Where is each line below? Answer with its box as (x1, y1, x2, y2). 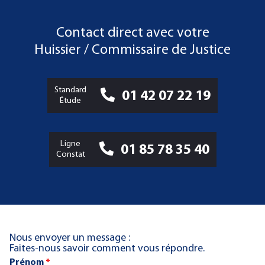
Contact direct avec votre (56, 26, 209, 40)
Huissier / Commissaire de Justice (34, 43, 231, 57)
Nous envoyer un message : (9, 232, 130, 244)
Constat (56, 150, 85, 159)
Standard (54, 85, 86, 95)
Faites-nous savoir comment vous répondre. (9, 243, 205, 254)
